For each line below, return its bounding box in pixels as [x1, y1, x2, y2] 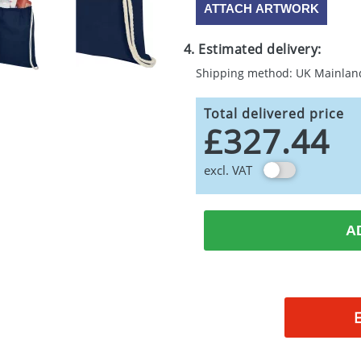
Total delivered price [203, 105, 344, 122]
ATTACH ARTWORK [203, 2, 319, 15]
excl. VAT [203, 162, 252, 178]
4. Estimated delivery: [183, 40, 322, 58]
